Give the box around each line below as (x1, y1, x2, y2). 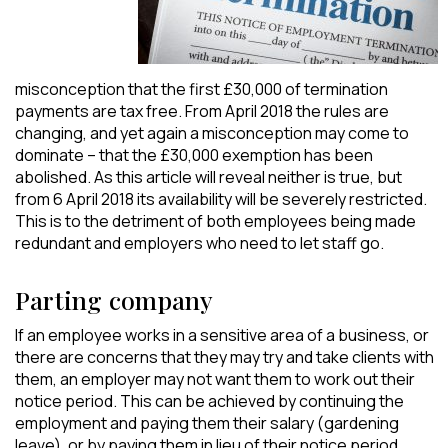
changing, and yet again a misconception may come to (15, 122, 409, 145)
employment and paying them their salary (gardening (15, 412, 399, 435)
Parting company (15, 283, 214, 317)
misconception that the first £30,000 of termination (15, 78, 388, 101)
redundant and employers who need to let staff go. (15, 232, 384, 255)
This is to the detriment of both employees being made (15, 210, 416, 233)
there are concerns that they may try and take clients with (15, 346, 434, 369)
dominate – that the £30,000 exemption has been (15, 144, 373, 167)
